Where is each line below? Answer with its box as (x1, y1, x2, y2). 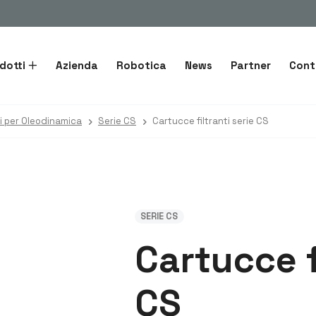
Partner (230, 59, 271, 72)
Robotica (116, 59, 166, 72)
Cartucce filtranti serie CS (152, 115, 269, 127)
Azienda (55, 59, 98, 72)
